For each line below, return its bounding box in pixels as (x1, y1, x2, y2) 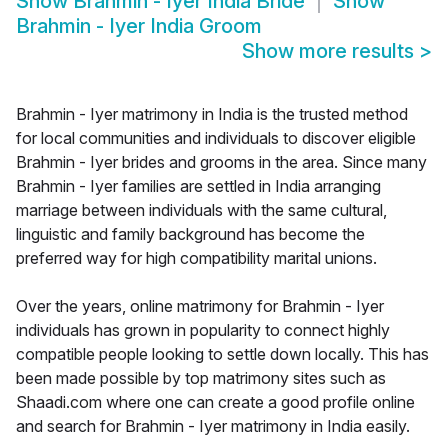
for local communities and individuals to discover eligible (16, 128, 416, 149)
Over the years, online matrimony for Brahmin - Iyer (16, 296, 384, 317)
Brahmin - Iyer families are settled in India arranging (16, 176, 381, 197)
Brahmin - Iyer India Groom (16, 14, 262, 39)
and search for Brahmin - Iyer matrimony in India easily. (16, 416, 410, 437)
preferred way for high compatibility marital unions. (16, 248, 377, 269)
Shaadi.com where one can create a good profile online (16, 392, 415, 413)
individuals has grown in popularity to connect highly (16, 320, 390, 341)
